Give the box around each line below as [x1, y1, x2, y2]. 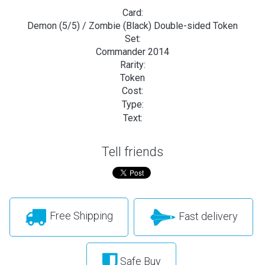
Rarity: [119, 59, 146, 70]
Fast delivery [176, 209, 238, 222]
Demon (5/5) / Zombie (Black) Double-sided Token [27, 20, 238, 31]
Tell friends [102, 144, 163, 159]
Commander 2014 [96, 46, 169, 57]
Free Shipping [47, 209, 113, 222]
